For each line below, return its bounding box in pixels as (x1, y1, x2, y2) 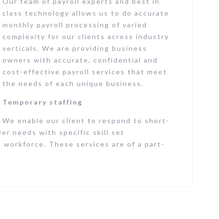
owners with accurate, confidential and (2, 56, 158, 64)
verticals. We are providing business (2, 44, 147, 52)
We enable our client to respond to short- (2, 116, 170, 125)
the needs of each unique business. (2, 79, 144, 88)
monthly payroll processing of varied (2, 21, 147, 29)
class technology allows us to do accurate (2, 9, 169, 17)
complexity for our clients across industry (2, 32, 169, 41)
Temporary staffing (2, 98, 83, 106)
